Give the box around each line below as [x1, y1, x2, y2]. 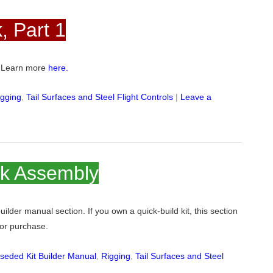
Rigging [101, 251, 131, 261]
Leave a [180, 92, 212, 102]
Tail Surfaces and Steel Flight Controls [26, 92, 174, 102]
